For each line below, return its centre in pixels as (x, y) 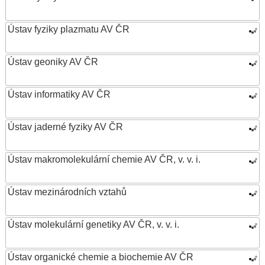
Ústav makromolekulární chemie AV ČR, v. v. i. (104, 159)
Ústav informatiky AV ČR (59, 94)
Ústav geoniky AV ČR (53, 62)
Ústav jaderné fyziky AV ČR (65, 127)
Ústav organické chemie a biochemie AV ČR (101, 257)
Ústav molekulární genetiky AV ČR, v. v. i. (93, 224)
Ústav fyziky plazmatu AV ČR (69, 29)
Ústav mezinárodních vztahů (67, 192)
